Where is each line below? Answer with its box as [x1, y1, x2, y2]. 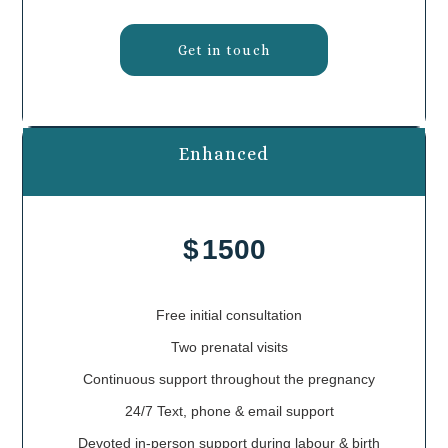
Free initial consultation [156, 307, 302, 324]
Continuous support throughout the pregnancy [83, 371, 375, 388]
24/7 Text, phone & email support [124, 403, 334, 420]
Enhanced [179, 144, 269, 165]
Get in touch [177, 42, 271, 59]
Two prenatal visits [170, 339, 288, 356]
